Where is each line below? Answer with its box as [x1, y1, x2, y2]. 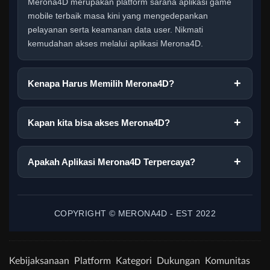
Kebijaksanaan [9, 256, 69, 266]
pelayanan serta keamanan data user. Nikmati [28, 24, 203, 34]
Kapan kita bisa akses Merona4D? [28, 117, 170, 128]
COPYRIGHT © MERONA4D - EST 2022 [54, 208, 216, 218]
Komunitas [205, 256, 250, 266]
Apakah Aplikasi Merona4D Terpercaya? [28, 156, 195, 167]
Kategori [116, 256, 152, 266]
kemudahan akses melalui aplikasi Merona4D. [28, 38, 203, 48]
